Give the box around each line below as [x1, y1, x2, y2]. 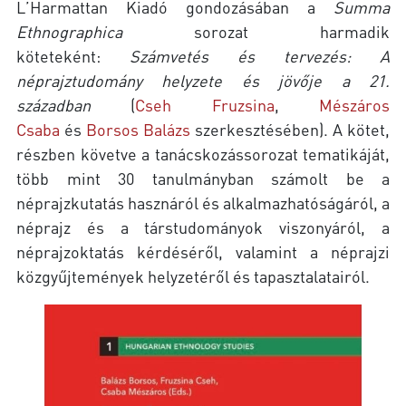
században [16, 93, 91, 115]
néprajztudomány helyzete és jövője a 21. [16, 69, 390, 91]
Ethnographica [16, 20, 122, 42]
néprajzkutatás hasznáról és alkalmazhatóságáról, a [16, 191, 390, 213]
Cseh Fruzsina [135, 93, 275, 115]
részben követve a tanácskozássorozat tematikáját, [16, 142, 390, 164]
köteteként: [16, 44, 130, 66]
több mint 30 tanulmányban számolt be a [16, 167, 390, 188]
